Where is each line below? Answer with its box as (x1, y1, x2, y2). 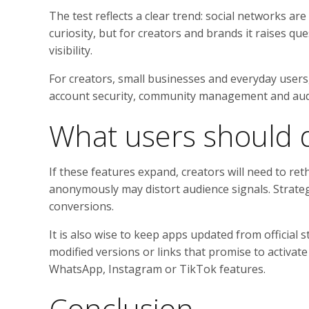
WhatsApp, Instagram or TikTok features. (49, 261, 266, 277)
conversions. (49, 198, 114, 214)
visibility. (49, 42, 92, 58)
